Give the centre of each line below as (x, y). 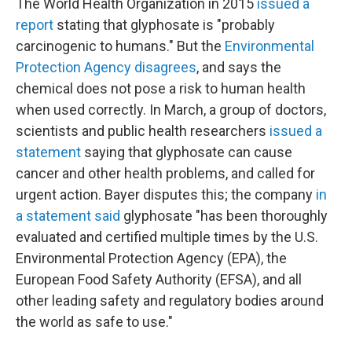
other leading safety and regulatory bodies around (170, 301)
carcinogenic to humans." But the (120, 46)
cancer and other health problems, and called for (165, 173)
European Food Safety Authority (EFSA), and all (159, 279)
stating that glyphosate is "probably (164, 25)
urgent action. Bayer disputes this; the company (166, 194)
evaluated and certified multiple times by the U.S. (167, 237)
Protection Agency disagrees (106, 67)
